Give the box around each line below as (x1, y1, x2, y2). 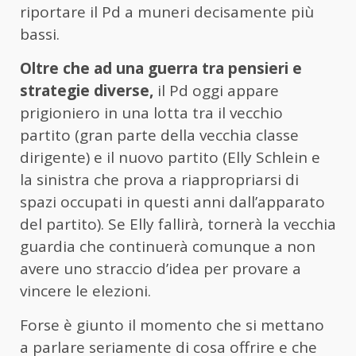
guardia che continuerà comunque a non (20, 236, 315, 257)
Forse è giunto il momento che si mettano (20, 315, 324, 336)
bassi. (20, 24, 60, 45)
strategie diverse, (20, 80, 153, 102)
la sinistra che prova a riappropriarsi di (20, 169, 299, 191)
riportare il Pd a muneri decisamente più (20, 2, 314, 23)
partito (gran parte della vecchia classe (20, 125, 299, 146)
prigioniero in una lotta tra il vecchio (20, 103, 283, 124)
